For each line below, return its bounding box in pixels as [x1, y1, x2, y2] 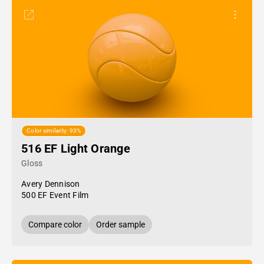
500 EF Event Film [21, 190, 89, 200]
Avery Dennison [21, 179, 80, 189]
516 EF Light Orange [21, 141, 130, 156]
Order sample [96, 220, 145, 229]
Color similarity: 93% [27, 127, 81, 134]
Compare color [28, 220, 82, 229]
